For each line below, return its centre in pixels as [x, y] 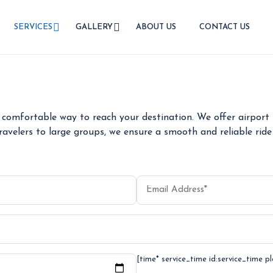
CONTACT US [225, 27]
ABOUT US [156, 27]
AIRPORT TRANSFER [136, 67]
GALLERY [94, 27]
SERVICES [33, 27]
